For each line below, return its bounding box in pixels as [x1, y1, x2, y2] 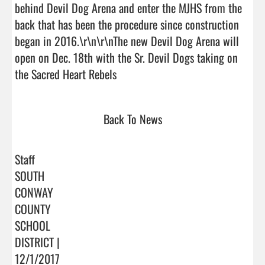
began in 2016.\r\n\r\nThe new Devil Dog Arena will [15, 31, 239, 50]
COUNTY [15, 199, 51, 218]
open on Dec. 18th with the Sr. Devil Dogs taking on [15, 48, 238, 66]
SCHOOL [15, 216, 50, 234]
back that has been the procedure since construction [15, 15, 239, 33]
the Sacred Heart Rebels [15, 64, 211, 83]
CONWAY [15, 183, 53, 201]
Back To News [103, 109, 162, 128]
